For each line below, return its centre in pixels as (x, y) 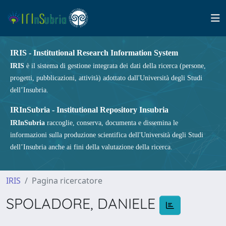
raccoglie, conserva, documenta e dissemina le (111, 123)
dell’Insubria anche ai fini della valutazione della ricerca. (91, 147)
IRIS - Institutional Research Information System (94, 53)
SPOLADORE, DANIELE (83, 203)
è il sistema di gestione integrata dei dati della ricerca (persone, (115, 66)
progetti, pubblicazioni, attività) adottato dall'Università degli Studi (106, 78)
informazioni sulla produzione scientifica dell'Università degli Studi (107, 135)
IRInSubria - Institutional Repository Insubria (89, 110)
